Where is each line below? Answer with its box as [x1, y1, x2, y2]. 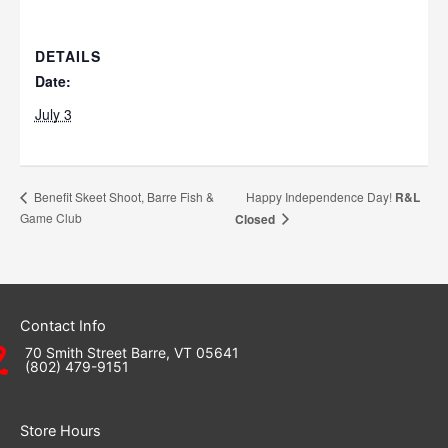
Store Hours [20, 421, 101, 440]
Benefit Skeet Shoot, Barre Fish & [31, 188, 214, 206]
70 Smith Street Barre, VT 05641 [25, 343, 239, 361]
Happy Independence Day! [246, 187, 396, 205]
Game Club [20, 208, 82, 226]
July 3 [34, 103, 72, 124]
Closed [235, 209, 276, 228]
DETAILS [34, 45, 101, 66]
